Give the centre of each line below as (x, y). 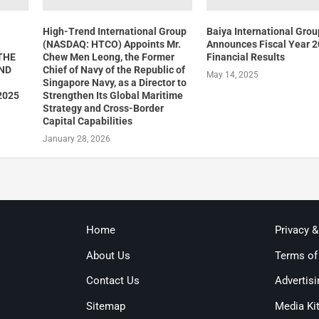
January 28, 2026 (76, 138)
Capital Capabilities (87, 121)
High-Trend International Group (114, 31)
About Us (108, 255)
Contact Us (113, 281)
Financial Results (246, 57)
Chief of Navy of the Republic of (114, 69)
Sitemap (105, 306)
